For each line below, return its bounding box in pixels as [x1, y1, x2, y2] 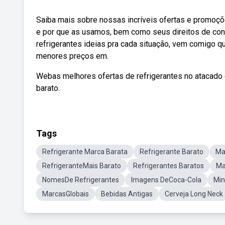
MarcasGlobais [42, 190, 89, 198]
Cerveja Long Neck [165, 190, 223, 198]
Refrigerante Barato [140, 148, 203, 156]
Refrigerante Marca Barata [42, 148, 128, 156]
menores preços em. [36, 51, 108, 61]
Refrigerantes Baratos [133, 162, 204, 170]
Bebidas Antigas [101, 190, 153, 198]
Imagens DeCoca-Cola [131, 176, 201, 184]
